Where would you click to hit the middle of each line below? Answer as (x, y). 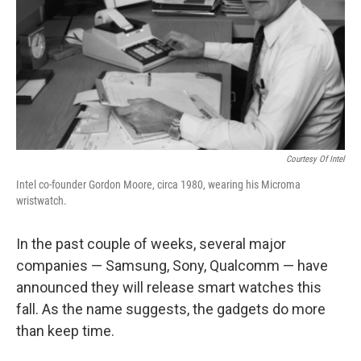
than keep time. (65, 331)
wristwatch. (41, 201)
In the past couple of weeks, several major (151, 244)
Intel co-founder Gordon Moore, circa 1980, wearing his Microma (158, 185)
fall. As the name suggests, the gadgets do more (171, 309)
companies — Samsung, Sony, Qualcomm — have (172, 266)
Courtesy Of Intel (315, 159)
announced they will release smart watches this (169, 287)
